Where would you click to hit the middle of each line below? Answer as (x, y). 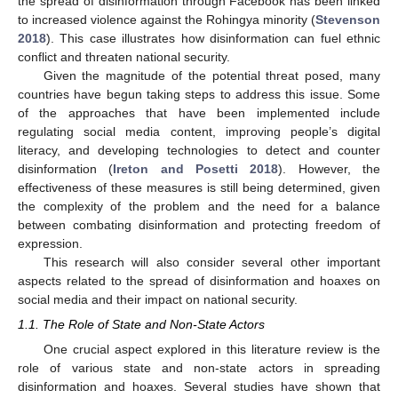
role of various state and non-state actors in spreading (199, 368)
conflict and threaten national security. (124, 56)
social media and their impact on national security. (158, 299)
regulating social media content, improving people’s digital (199, 131)
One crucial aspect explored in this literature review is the (211, 350)
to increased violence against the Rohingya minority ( (167, 19)
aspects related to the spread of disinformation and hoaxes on (199, 280)
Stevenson (348, 19)
